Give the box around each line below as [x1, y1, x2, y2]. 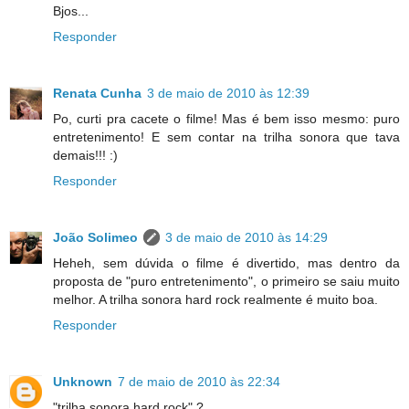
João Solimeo [53, 230, 138, 246]
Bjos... [53, 4, 89, 19]
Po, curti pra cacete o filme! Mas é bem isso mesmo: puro [53, 111, 400, 127]
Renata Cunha [53, 86, 142, 101]
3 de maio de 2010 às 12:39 [147, 86, 309, 101]
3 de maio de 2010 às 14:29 [165, 230, 328, 246]
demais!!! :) [53, 148, 118, 163]
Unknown [53, 374, 112, 390]
